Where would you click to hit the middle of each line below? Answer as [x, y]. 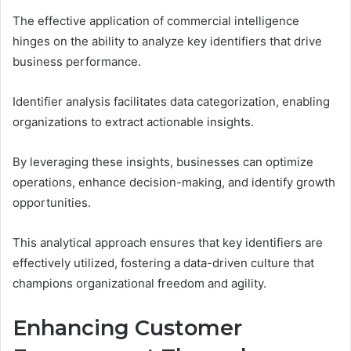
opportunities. [52, 203]
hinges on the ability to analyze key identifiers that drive [167, 42]
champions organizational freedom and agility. [139, 284]
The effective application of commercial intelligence [156, 21]
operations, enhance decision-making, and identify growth [174, 183]
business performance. [77, 62]
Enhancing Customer [127, 328]
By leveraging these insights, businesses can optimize [163, 162]
